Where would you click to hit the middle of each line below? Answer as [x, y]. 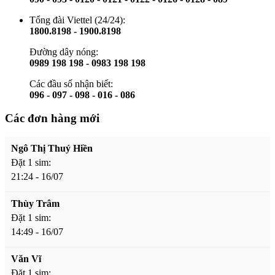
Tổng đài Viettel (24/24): [77, 20]
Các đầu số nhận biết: [71, 83]
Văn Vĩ [26, 259]
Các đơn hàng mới [52, 118]
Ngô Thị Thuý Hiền [52, 149]
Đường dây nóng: [64, 52]
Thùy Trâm [35, 204]
